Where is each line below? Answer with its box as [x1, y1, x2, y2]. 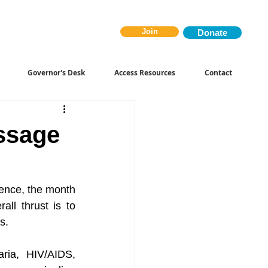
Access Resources [114, 68, 175, 78]
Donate [197, 28, 227, 38]
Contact [205, 68, 232, 78]
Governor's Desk [28, 68, 85, 78]
